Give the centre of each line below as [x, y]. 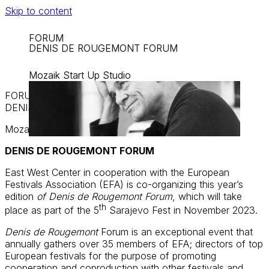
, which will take [207, 196]
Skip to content [38, 11]
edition [21, 196]
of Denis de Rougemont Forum [104, 196]
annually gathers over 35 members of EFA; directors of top [134, 244]
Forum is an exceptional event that [175, 232]
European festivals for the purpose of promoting [110, 256]
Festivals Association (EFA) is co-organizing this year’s [124, 184]
